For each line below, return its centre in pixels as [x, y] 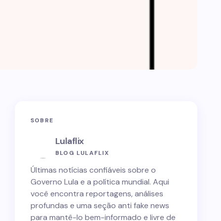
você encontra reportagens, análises [97, 194]
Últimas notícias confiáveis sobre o [93, 170]
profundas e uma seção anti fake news [100, 205]
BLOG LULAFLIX [82, 153]
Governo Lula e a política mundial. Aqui [100, 182]
